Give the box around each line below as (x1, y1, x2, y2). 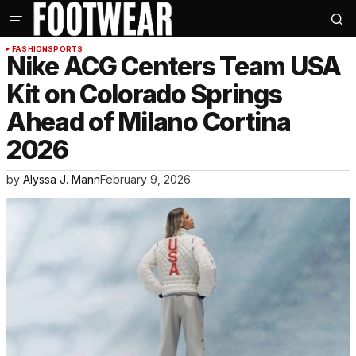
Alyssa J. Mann (23, 172, 100, 187)
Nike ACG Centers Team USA (6, 51, 341, 83)
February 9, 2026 (100, 172, 191, 187)
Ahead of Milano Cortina (6, 106, 291, 138)
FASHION (12, 44, 48, 54)
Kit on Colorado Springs (6, 79, 282, 110)
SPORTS (48, 44, 83, 54)
